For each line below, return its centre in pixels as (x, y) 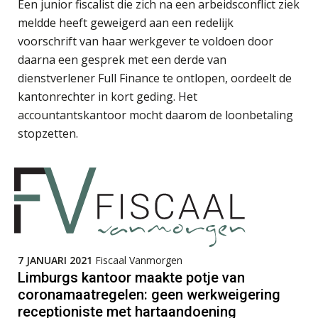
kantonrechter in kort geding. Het (108, 97)
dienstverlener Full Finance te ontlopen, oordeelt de (155, 78)
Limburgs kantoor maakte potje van (131, 278)
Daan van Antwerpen (185, 143)
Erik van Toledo (171, 242)
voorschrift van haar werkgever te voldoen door (146, 42)
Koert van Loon (170, 44)
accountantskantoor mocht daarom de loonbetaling (155, 115)
